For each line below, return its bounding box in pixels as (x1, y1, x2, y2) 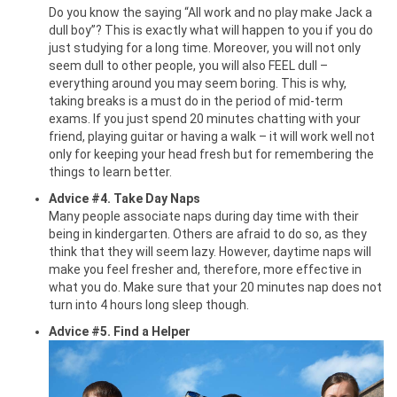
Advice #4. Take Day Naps (49, 191, 200, 206)
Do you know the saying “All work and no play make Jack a (49, 4, 372, 19)
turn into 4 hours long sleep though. (49, 297, 249, 312)
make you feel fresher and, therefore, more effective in (49, 261, 362, 276)
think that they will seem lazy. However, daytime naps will (49, 244, 371, 259)
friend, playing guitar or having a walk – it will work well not (49, 128, 375, 144)
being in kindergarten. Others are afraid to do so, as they (49, 226, 367, 241)
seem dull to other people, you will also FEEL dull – (49, 58, 328, 73)
